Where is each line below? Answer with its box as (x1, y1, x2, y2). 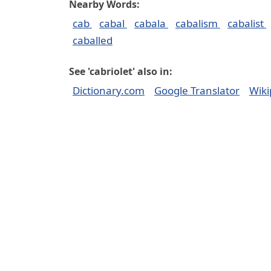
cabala (134, 16, 168, 30)
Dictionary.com (73, 83, 145, 97)
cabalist (227, 16, 266, 30)
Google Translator (154, 83, 240, 97)
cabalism (175, 16, 220, 30)
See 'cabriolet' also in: (69, 65, 172, 78)
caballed (73, 33, 113, 47)
